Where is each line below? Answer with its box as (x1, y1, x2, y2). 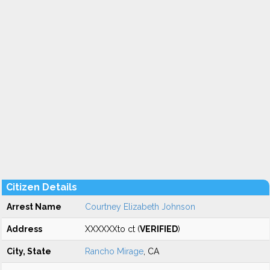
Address (7, 224, 42, 234)
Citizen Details (6, 181, 77, 193)
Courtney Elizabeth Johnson (85, 202, 195, 212)
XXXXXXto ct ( (85, 224, 140, 234)
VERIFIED (140, 224, 178, 234)
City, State (7, 246, 51, 256)
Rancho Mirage (85, 246, 143, 256)
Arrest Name (7, 202, 61, 212)
